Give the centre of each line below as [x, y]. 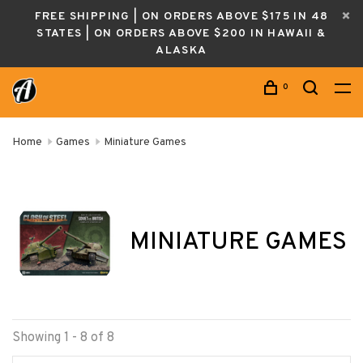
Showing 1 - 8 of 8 [63, 338]
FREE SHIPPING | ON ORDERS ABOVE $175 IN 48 [181, 17]
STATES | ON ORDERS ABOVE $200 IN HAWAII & [181, 34]
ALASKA [181, 51]
